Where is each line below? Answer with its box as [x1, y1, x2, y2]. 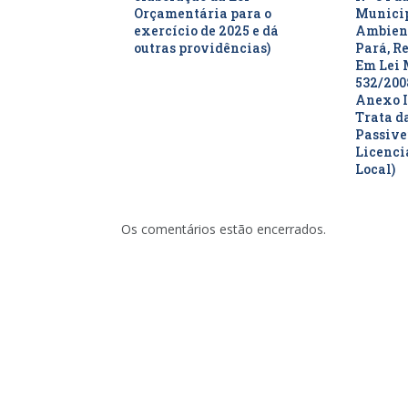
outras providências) [134, 39, 270, 57]
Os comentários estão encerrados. [121, 220, 326, 239]
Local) [354, 160, 395, 178]
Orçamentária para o [134, 5, 271, 23]
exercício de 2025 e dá [134, 22, 279, 40]
